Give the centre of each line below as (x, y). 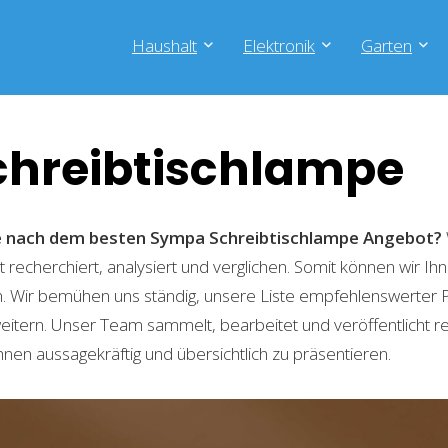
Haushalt (164, 45)
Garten (386, 45)
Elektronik (279, 45)
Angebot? (402, 237)
